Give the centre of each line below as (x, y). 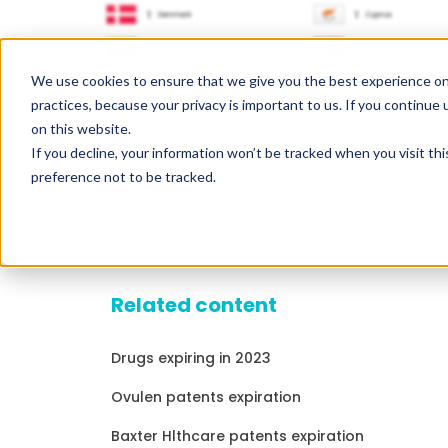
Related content (193, 305)
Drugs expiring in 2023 (190, 358)
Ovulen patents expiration (205, 397)
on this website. (80, 129)
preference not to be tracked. (123, 177)
